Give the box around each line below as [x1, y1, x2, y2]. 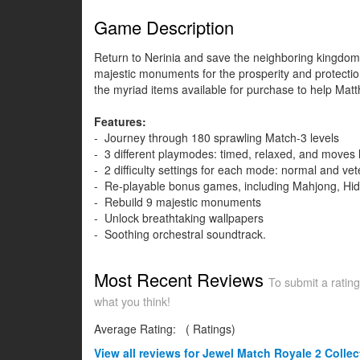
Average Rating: [94, 321, 179, 337]
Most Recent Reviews [94, 267, 268, 292]
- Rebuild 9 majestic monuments [94, 194, 261, 211]
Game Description [94, 14, 234, 40]
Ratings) [190, 321, 235, 337]
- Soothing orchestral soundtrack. [94, 226, 266, 243]
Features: [94, 113, 146, 130]
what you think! [94, 293, 170, 310]
